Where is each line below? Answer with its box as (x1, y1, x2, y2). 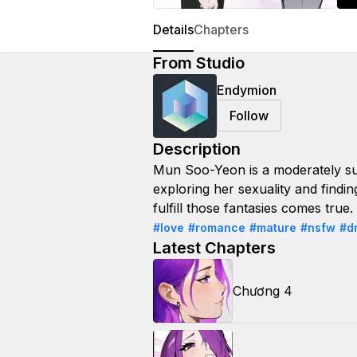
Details (153, 22, 194, 37)
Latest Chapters (153, 238, 276, 257)
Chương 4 (233, 283, 292, 299)
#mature (249, 221, 296, 234)
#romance (188, 221, 245, 234)
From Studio (153, 53, 245, 73)
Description (153, 139, 241, 159)
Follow (229, 108, 269, 124)
